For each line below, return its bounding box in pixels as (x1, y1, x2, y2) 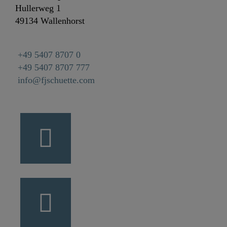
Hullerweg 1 (15, 3, 61, 13)
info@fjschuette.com (18, 74, 95, 85)
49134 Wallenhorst (15, 15, 85, 26)
